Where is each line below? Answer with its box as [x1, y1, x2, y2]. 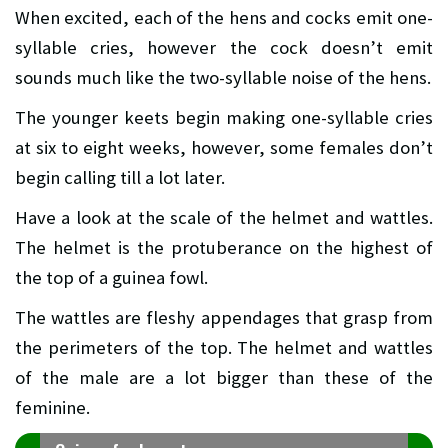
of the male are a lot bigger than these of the [15, 366, 433, 390]
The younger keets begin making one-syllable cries [15, 106, 433, 130]
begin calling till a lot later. [15, 166, 225, 190]
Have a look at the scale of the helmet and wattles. [15, 206, 433, 230]
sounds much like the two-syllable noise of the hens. [15, 66, 431, 90]
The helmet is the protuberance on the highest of [15, 236, 433, 260]
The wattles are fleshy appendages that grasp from [15, 306, 433, 330]
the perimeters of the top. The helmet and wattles [15, 336, 433, 360]
